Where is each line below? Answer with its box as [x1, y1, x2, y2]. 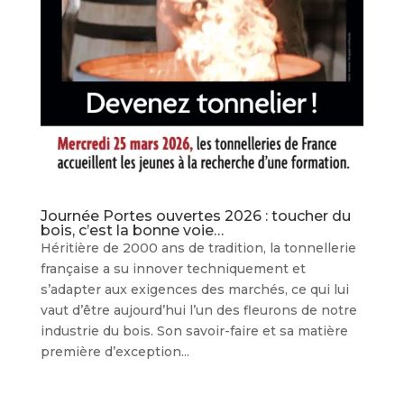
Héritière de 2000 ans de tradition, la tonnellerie [40, 240, 356, 257]
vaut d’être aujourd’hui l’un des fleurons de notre [40, 302, 357, 319]
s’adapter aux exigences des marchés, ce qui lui [40, 281, 349, 298]
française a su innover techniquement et [40, 261, 306, 278]
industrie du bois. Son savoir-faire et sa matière [40, 323, 348, 340]
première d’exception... [40, 344, 189, 361]
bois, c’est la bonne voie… [40, 222, 224, 240]
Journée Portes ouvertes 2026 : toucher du [40, 207, 351, 225]
